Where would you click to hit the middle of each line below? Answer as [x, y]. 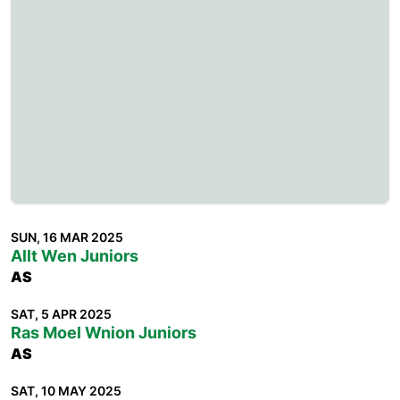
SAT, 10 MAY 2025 [66, 391]
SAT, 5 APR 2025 [61, 314]
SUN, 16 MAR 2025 [67, 237]
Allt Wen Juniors [75, 256]
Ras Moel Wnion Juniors [104, 333]
